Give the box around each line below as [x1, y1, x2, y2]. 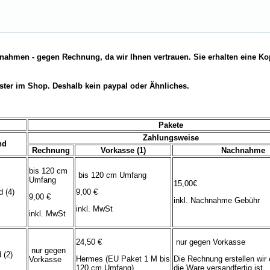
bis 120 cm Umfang [76, 171, 146, 180]
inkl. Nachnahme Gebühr [174, 196, 260, 206]
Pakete [159, 121, 183, 130]
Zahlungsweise [143, 133, 199, 143]
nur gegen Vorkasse [174, 237, 245, 247]
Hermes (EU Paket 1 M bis [76, 254, 170, 264]
